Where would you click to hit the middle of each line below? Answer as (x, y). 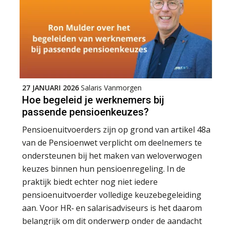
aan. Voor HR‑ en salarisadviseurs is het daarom (112, 208)
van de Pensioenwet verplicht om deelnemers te (112, 142)
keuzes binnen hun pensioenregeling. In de (104, 168)
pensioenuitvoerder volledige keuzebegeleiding (112, 195)
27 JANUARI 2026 (50, 87)
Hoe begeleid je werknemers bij (93, 100)
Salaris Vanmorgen (111, 87)
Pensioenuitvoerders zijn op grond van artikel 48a (116, 129)
